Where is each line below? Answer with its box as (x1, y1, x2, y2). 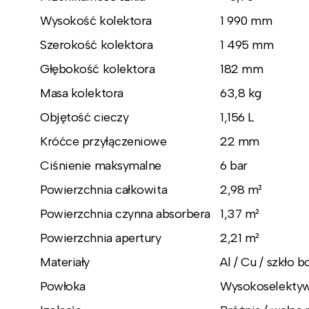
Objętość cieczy (40, 109, 129, 125)
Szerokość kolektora (40, 37, 153, 52)
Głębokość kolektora (40, 61, 155, 77)
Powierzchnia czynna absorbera (40, 206, 210, 221)
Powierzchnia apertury (40, 230, 161, 246)
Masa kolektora (40, 85, 123, 101)
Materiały (40, 254, 90, 270)
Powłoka (40, 278, 86, 294)
